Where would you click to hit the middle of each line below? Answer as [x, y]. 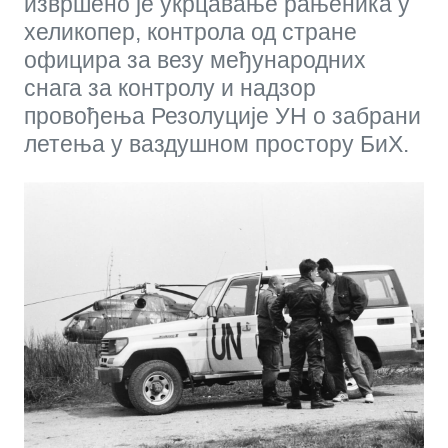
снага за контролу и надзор [170, 87]
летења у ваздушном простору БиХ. [216, 143]
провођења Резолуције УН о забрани [222, 115]
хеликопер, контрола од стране [190, 31]
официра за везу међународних [195, 59]
